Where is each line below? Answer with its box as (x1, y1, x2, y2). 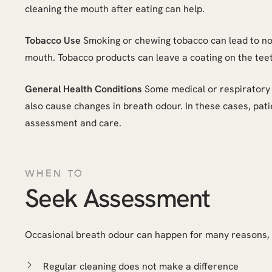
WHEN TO (25, 168, 84, 179)
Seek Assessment (25, 182, 210, 215)
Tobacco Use (25, 34, 81, 47)
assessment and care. (25, 117, 121, 129)
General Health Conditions (25, 83, 142, 95)
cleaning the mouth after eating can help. (25, 2, 205, 15)
